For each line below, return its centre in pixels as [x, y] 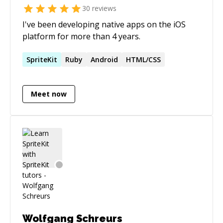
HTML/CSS [143, 59]
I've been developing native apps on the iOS [104, 24]
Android [104, 59]
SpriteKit [42, 59]
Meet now [49, 94]
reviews [103, 8]
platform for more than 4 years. [81, 36]
